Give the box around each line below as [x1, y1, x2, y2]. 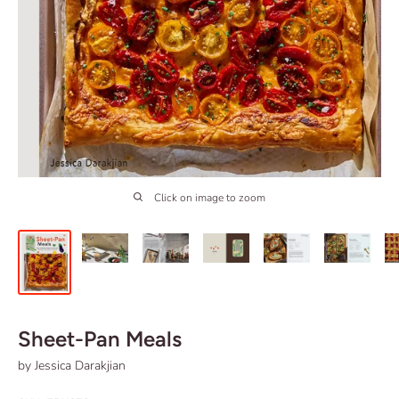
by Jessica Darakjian [18, 357, 126, 375]
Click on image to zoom [154, 191, 265, 206]
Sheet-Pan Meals [18, 326, 182, 353]
